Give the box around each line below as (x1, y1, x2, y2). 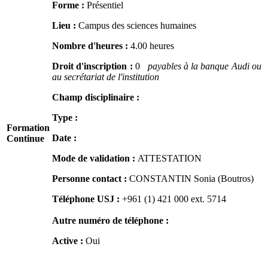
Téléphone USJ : (52, 194, 122, 205)
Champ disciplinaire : (52, 92, 139, 103)
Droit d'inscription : (52, 61, 135, 72)
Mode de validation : (52, 153, 138, 164)
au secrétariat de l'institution (52, 72, 159, 83)
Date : (52, 133, 77, 144)
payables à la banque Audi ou (147, 61, 262, 72)
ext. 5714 (191, 194, 226, 205)
